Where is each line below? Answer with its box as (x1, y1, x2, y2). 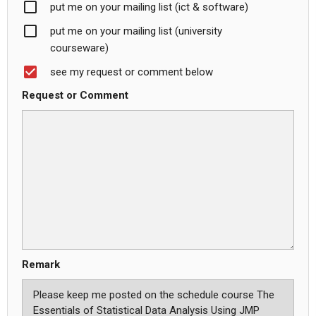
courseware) (50, 41, 109, 54)
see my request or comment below (50, 65, 213, 78)
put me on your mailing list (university (50, 24, 222, 37)
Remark (22, 257, 60, 271)
